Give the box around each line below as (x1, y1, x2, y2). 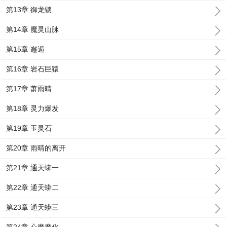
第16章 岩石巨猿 (6, 65, 59, 73)
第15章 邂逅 (6, 45, 45, 53)
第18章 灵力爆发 (6, 104, 59, 112)
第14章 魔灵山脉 (6, 25, 59, 33)
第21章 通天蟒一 (6, 164, 59, 172)
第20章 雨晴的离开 (6, 144, 66, 152)
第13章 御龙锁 (6, 6, 52, 14)
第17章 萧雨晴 (6, 85, 52, 93)
